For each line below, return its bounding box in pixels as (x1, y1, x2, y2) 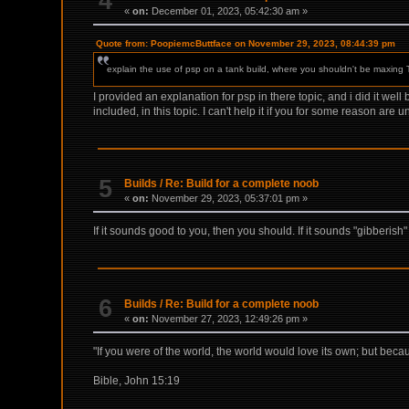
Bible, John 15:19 (93, 373, 181, 387)
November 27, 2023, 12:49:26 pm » (149, 312, 309, 324)
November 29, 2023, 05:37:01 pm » (149, 193, 309, 204)
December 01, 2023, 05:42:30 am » (149, 5, 309, 16)
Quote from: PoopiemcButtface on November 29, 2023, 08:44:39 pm (96, 37, 396, 48)
